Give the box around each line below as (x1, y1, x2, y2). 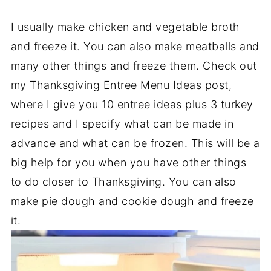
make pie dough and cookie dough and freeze (10, 195, 254, 208)
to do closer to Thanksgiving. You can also (10, 175, 237, 189)
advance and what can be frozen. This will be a (10, 137, 260, 150)
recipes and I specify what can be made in (10, 117, 234, 131)
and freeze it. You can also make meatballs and (10, 40, 260, 53)
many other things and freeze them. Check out (10, 59, 257, 73)
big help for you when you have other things (10, 156, 247, 169)
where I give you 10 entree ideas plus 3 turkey (10, 98, 253, 111)
